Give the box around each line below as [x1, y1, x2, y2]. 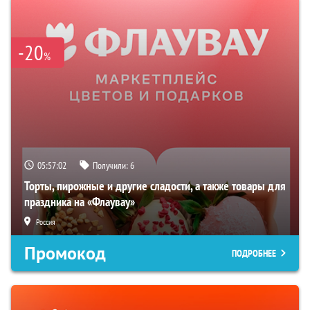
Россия [36, 216, 55, 227]
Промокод [24, 241, 106, 265]
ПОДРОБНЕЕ [232, 246, 276, 259]
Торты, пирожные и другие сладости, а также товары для [24, 177, 286, 194]
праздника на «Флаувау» [24, 193, 135, 210]
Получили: [93, 158, 130, 172]
